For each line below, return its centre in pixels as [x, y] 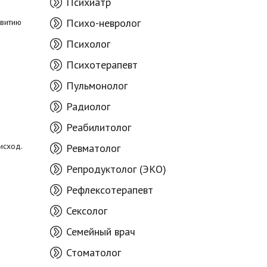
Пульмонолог [97, 86]
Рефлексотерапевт [109, 190]
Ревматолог [93, 148]
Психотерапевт [102, 65]
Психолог [88, 44]
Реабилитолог [98, 127]
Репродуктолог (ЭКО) [116, 169]
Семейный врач [100, 232]
